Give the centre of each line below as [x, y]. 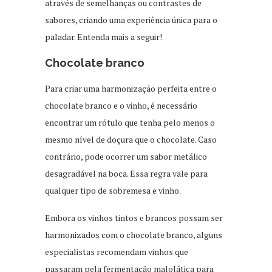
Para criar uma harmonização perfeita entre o [131, 88]
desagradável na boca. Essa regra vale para [126, 173]
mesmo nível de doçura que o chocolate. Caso [131, 139]
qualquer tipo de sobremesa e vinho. [113, 190]
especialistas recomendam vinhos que [117, 251]
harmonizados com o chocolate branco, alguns [134, 234]
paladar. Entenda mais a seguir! [104, 36]
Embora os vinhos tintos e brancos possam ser [134, 217]
